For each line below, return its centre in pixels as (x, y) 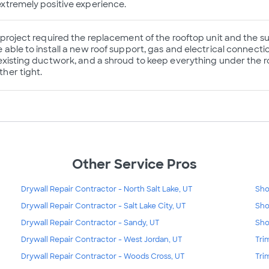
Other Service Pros (134, 165)
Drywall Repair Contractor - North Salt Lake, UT (107, 189)
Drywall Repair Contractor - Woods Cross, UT (103, 257)
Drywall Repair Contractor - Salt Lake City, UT (103, 206)
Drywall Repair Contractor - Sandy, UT (90, 223)
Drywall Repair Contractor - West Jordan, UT (101, 240)
